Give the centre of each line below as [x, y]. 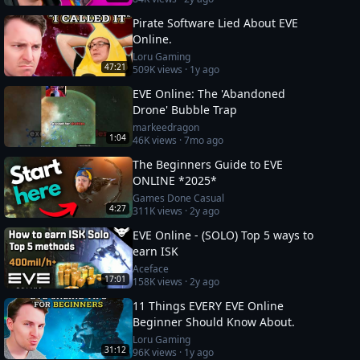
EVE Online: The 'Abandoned [209, 94]
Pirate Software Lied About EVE [216, 23]
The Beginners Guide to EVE [208, 164]
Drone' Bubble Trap [185, 110]
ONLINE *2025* [175, 180]
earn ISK [156, 251]
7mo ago [204, 140]
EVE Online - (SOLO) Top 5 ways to [223, 235]
